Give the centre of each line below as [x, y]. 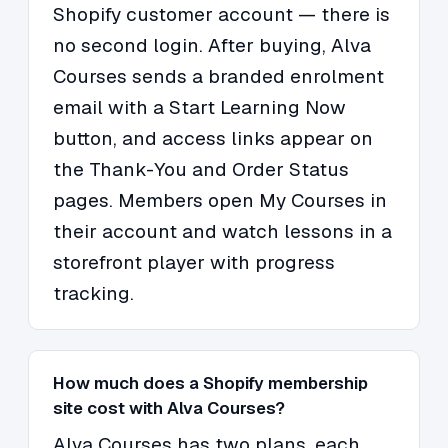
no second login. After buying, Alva [212, 46]
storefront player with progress [194, 263]
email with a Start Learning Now [199, 108]
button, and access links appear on [213, 139]
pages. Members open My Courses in [220, 201]
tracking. [93, 294]
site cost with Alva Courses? [169, 408]
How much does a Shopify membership [210, 383]
